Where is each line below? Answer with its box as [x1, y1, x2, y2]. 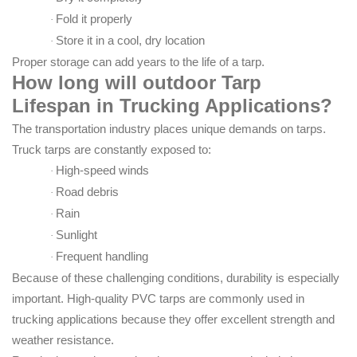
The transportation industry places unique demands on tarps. [12, 122, 326, 136]
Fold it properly [56, 12, 132, 26]
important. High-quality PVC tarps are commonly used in [12, 292, 304, 306]
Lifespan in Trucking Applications [12, 95, 320, 117]
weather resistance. [12, 333, 114, 347]
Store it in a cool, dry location [56, 33, 205, 48]
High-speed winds [56, 163, 149, 178]
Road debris [56, 185, 119, 199]
